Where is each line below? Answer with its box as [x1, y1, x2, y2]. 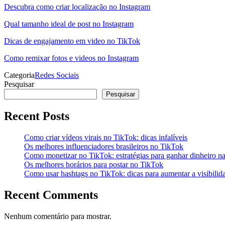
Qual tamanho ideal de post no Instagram [4, 19, 134, 28]
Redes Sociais [35, 70, 79, 79]
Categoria [4, 70, 35, 79]
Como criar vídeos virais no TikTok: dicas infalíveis [24, 133, 187, 142]
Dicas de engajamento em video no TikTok [4, 36, 140, 45]
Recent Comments [4, 188, 98, 201]
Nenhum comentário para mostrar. [4, 211, 111, 220]
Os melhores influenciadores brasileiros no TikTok [24, 142, 183, 151]
